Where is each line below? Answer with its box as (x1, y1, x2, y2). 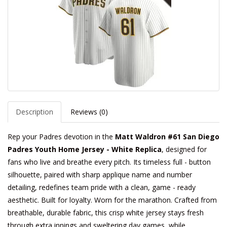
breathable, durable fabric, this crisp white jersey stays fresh (8, 208, 204, 217)
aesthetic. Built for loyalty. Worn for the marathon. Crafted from (8, 195, 217, 205)
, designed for (162, 144, 207, 154)
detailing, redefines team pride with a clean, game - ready (8, 182, 196, 192)
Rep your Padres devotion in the (8, 132, 115, 141)
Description (16, 107, 53, 117)
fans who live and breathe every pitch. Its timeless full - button (8, 157, 211, 167)
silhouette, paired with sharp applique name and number (8, 170, 192, 179)
